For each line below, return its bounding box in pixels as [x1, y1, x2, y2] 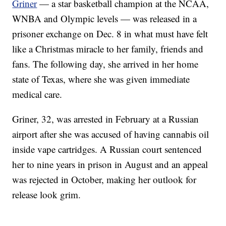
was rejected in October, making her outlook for [12, 173, 197, 186]
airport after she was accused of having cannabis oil [12, 128, 209, 141]
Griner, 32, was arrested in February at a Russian [12, 112, 199, 126]
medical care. [12, 88, 63, 101]
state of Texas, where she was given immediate [12, 73, 190, 86]
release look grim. [12, 188, 81, 201]
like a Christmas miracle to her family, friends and [12, 42, 204, 55]
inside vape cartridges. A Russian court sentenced [12, 143, 202, 156]
